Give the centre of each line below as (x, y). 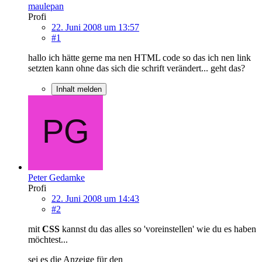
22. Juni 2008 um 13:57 (95, 27)
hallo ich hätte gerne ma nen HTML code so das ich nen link (139, 57)
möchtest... (48, 239)
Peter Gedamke (56, 177)
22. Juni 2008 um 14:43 (95, 198)
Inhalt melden (79, 89)
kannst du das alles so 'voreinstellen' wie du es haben (159, 229)
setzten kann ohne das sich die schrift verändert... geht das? (137, 68)
